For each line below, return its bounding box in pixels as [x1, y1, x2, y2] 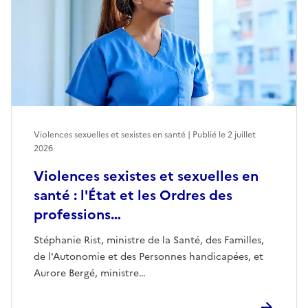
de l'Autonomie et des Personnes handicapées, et [34, 250, 263, 265]
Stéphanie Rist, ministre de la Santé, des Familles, [34, 233, 264, 248]
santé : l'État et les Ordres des [34, 185, 232, 206]
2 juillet [228, 129, 256, 142]
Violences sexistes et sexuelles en [34, 166, 258, 187]
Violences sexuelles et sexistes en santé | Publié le [34, 129, 228, 142]
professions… [34, 204, 121, 225]
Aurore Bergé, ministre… [34, 266, 146, 281]
